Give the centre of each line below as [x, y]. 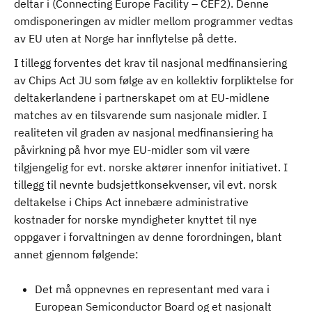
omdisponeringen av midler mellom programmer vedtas [154, 21]
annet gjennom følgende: [76, 254]
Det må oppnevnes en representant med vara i [152, 289]
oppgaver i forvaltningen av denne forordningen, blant [148, 237]
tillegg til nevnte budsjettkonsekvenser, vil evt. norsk [145, 185]
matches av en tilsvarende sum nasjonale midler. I [140, 115]
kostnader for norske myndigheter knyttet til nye [135, 219]
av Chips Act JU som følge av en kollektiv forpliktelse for [154, 80]
